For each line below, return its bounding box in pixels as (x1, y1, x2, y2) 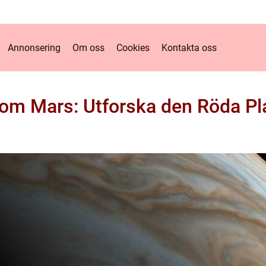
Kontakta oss (161, 42, 217, 53)
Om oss (72, 42, 104, 53)
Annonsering (7, 42, 61, 53)
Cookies (116, 42, 150, 53)
